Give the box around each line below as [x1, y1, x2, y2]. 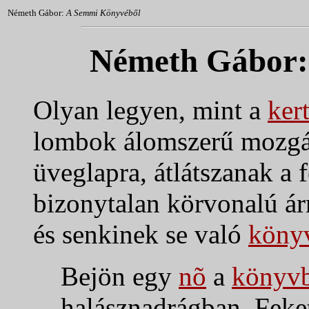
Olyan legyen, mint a [33, 94, 268, 125]
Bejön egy [61, 261, 179, 291]
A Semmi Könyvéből [66, 8, 141, 18]
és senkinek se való [33, 219, 248, 249]
